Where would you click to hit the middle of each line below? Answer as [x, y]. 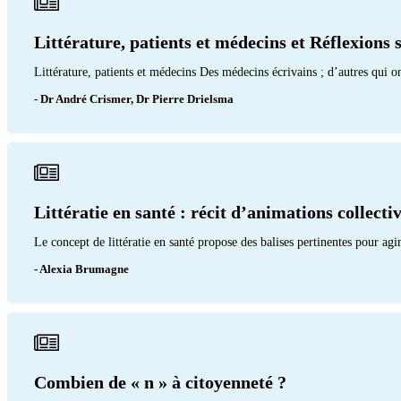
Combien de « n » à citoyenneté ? [160, 382]
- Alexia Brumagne [81, 269]
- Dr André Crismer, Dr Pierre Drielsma [134, 98]
